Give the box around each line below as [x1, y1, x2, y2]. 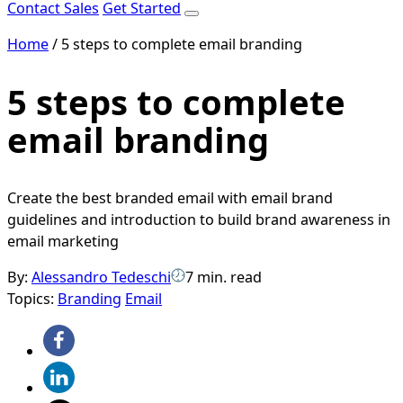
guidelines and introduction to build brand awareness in [7, 210, 390, 230]
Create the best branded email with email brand [7, 188, 333, 209]
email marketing [7, 231, 119, 252]
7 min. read [185, 267, 262, 288]
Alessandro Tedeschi [31, 267, 171, 288]
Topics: [7, 289, 58, 309]
